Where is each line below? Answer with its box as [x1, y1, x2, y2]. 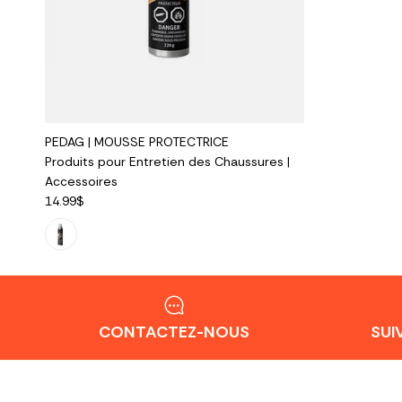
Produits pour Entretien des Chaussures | [45, 153, 290, 170]
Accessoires [45, 172, 118, 189]
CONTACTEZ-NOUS [99, 320, 250, 343]
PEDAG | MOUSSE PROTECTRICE [45, 133, 229, 150]
